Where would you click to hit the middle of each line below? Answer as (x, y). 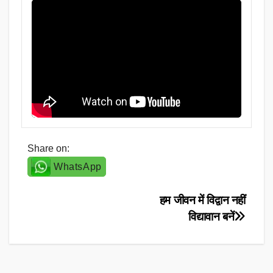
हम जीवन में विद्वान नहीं (202, 200)
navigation (77, 229)
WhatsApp (78, 166)
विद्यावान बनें (211, 216)
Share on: (48, 148)
